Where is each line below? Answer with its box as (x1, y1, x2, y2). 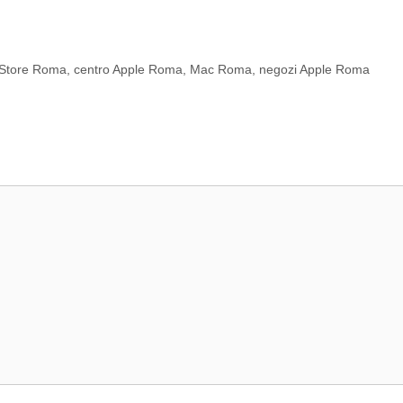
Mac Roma (190, 62, 253, 77)
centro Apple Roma (74, 62, 184, 77)
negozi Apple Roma (259, 62, 371, 77)
